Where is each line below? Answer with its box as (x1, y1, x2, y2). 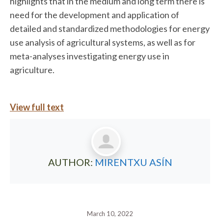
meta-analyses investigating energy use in (10, 50, 169, 61)
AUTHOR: (48, 156, 95, 168)
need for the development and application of (10, 9, 179, 20)
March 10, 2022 (87, 209, 133, 218)
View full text (10, 101, 64, 112)
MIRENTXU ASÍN (94, 156, 172, 168)
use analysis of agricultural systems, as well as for (10, 36, 195, 48)
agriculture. (10, 64, 55, 75)
